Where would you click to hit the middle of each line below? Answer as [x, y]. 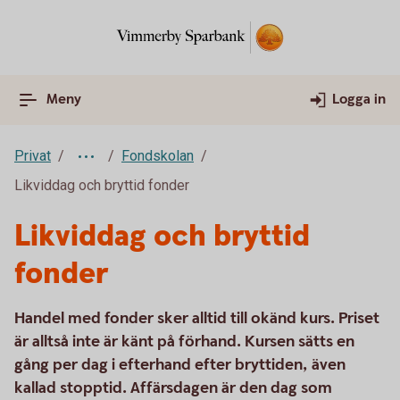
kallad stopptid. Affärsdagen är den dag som [173, 388]
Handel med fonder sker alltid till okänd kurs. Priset [197, 318]
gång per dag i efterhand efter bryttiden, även [180, 365]
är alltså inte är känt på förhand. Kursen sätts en [184, 342]
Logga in [359, 100]
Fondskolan [158, 156]
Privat [33, 156]
